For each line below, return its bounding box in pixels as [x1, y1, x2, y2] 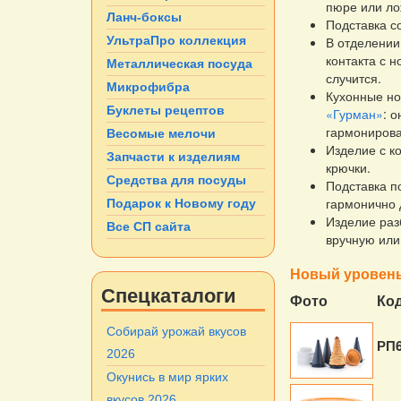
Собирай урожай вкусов [107, 324, 246, 339]
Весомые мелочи [107, 126, 216, 141]
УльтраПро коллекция [107, 33, 246, 48]
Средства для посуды [107, 173, 246, 188]
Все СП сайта [107, 219, 191, 235]
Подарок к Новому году [107, 196, 256, 211]
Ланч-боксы [107, 10, 182, 25]
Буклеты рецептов [107, 103, 225, 118]
